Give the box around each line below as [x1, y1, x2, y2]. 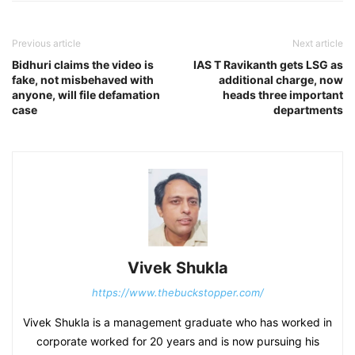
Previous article [12, 36, 81, 49]
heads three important [223, 87, 343, 101]
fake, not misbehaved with [12, 72, 154, 86]
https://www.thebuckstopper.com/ [91, 286, 264, 300]
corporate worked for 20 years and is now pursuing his [36, 334, 319, 349]
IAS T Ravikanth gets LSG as [193, 57, 343, 71]
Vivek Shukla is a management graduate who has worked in [23, 315, 332, 330]
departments [273, 102, 343, 116]
